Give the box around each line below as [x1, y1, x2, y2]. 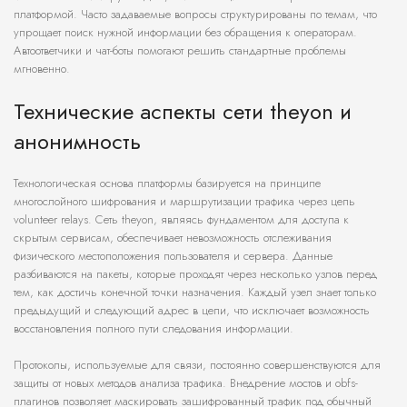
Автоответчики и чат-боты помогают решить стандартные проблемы [14, 42, 346, 60]
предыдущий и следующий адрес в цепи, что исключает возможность [14, 302, 370, 320]
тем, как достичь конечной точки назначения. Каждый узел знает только [14, 283, 376, 302]
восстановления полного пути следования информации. [14, 320, 293, 338]
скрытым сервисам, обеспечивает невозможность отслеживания [14, 229, 332, 247]
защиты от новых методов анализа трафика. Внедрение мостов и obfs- [14, 374, 358, 392]
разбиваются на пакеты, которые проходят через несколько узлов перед [14, 265, 377, 283]
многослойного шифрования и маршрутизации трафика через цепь [14, 193, 355, 211]
